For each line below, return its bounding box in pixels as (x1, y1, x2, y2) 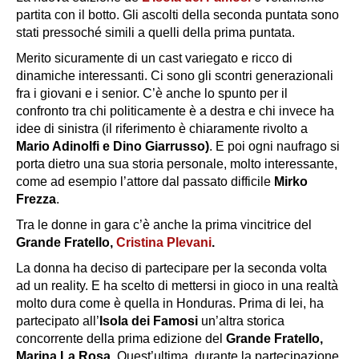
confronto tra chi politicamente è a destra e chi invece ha (16, 104, 334, 119)
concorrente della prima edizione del (16, 332, 226, 346)
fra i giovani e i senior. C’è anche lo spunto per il (16, 87, 288, 101)
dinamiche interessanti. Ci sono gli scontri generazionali (16, 69, 333, 83)
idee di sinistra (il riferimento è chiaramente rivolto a (16, 122, 308, 136)
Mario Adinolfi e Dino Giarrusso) (16, 139, 209, 154)
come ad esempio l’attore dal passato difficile (16, 175, 274, 189)
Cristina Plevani (116, 236, 212, 250)
